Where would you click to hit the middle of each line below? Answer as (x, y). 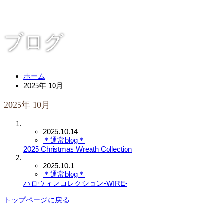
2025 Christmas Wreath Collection (78, 149)
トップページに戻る (37, 200)
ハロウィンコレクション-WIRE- (75, 183)
